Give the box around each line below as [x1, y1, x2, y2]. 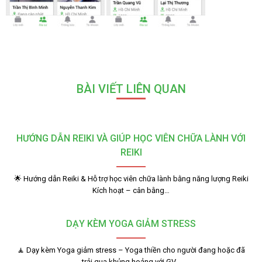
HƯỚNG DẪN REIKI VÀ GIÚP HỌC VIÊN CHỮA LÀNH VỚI [16, 133, 246, 144]
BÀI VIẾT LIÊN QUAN [76, 82, 186, 96]
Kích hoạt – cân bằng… [92, 186, 170, 195]
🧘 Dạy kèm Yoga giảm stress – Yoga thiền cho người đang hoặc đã [17, 246, 245, 255]
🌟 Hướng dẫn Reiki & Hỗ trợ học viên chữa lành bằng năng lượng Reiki [13, 174, 249, 184]
